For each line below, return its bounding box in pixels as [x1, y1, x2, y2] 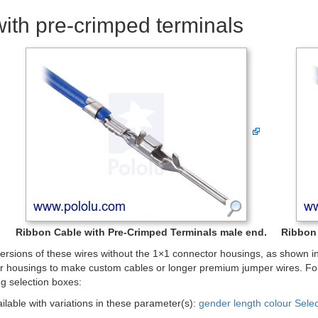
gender [199, 297, 231, 309]
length [234, 297, 261, 309]
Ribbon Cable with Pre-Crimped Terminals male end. [15, 226, 267, 238]
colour [264, 297, 292, 309]
